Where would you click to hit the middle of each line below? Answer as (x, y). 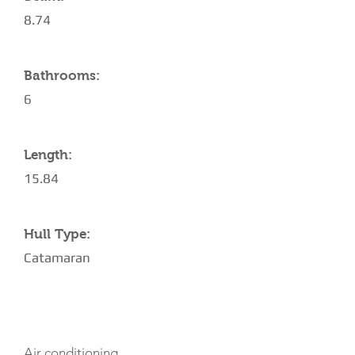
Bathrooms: (62, 76)
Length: (48, 155)
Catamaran (57, 258)
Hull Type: (57, 234)
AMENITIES (58, 309)
